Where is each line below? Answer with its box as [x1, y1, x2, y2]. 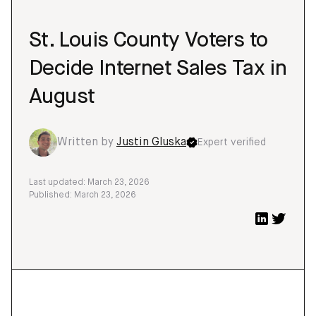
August [29, 87, 95, 108]
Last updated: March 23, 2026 [29, 178, 150, 187]
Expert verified [197, 138, 266, 147]
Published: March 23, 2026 [29, 191, 136, 200]
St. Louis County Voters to [29, 30, 268, 51]
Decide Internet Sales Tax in [29, 59, 287, 80]
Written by [57, 137, 116, 148]
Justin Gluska [116, 137, 186, 148]
